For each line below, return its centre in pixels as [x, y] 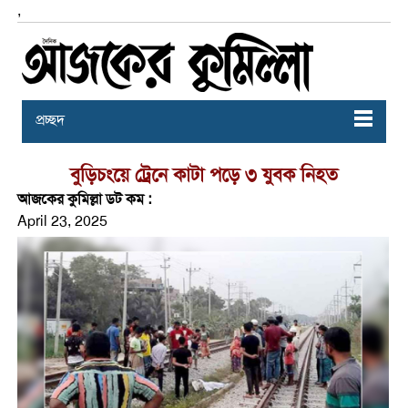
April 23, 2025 [62, 221]
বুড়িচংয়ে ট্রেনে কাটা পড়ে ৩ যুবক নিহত [204, 175]
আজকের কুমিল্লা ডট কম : [84, 199]
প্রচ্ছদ [50, 120]
